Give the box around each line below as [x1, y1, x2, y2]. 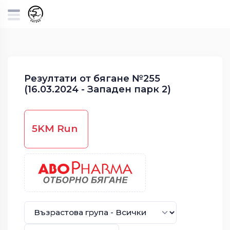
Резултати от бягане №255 [24, 72, 160, 84]
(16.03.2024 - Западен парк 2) [24, 83, 171, 95]
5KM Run [31, 122, 78, 135]
